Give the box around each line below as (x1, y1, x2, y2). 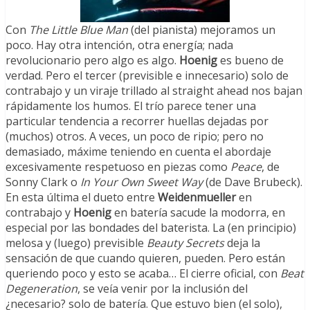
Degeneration (6, 281, 77, 297)
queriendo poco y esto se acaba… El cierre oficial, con (6, 266, 280, 282)
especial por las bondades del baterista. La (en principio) (6, 220, 296, 236)
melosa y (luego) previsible (6, 235, 147, 251)
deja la (224, 235, 260, 251)
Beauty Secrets (147, 235, 224, 251)
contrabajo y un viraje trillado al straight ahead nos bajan (6, 83, 302, 99)
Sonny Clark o (6, 174, 80, 190)
